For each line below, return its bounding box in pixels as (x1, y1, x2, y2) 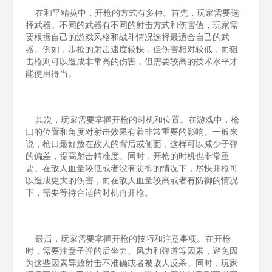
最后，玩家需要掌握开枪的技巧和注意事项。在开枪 (25, 234, 231, 243)
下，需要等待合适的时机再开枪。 (25, 188, 154, 197)
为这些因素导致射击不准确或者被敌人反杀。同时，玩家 (25, 259, 239, 268)
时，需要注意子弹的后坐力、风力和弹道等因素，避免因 (25, 246, 239, 256)
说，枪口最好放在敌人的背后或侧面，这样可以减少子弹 (25, 140, 239, 149)
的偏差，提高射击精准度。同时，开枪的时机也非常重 (25, 152, 230, 161)
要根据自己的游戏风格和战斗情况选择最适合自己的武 (25, 33, 230, 42)
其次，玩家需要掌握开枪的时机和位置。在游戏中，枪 (25, 115, 240, 124)
